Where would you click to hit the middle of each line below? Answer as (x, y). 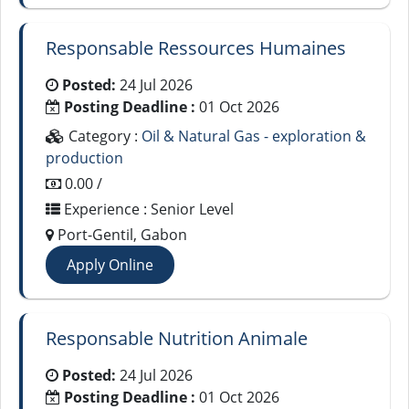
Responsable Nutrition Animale (177, 338)
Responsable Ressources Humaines (196, 48)
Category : (103, 136)
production (84, 158)
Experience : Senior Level (147, 209)
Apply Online (110, 265)
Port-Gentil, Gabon (121, 235)
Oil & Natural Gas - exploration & (254, 136)
